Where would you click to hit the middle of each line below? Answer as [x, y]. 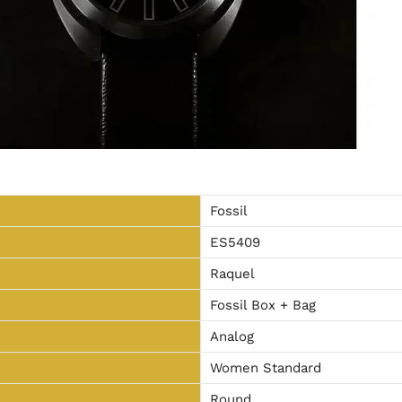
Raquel [232, 273]
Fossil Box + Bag [263, 305]
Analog [232, 336]
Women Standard [266, 367]
